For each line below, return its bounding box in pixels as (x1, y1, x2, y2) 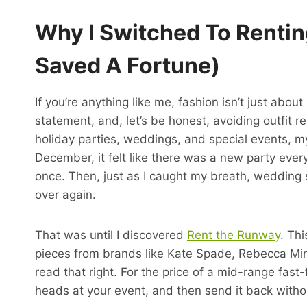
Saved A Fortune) (35, 52, 220, 79)
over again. (35, 188, 96, 202)
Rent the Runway (187, 228, 280, 243)
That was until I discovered (35, 228, 187, 243)
